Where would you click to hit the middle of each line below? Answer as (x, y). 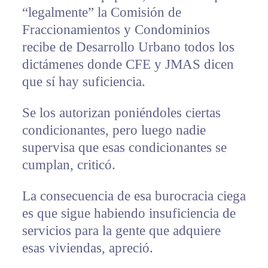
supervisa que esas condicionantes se (124, 147)
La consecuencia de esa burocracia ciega (134, 196)
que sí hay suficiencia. (83, 81)
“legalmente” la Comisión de (101, 12)
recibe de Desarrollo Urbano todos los (128, 47)
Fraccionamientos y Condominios (116, 29)
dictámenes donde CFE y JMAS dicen (128, 64)
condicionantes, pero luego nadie (114, 130)
